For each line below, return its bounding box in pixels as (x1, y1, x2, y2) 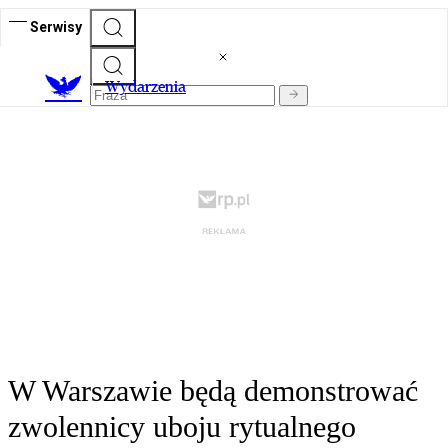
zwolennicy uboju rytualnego (8, 410, 356, 444)
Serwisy (30, 18, 82, 35)
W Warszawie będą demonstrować (8, 374, 418, 408)
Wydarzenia (105, 77, 186, 97)
